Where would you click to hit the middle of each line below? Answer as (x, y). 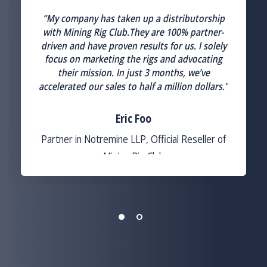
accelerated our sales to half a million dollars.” (133, 86)
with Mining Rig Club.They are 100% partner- (133, 32)
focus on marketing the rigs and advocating (133, 59)
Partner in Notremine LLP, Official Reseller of (133, 139)
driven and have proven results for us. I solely (133, 45)
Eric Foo (133, 119)
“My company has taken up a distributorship (133, 18)
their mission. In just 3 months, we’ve (133, 73)
